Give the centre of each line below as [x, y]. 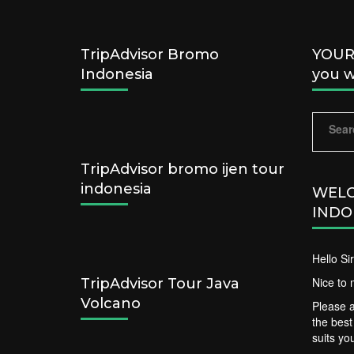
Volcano [111, 304]
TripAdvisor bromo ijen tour [183, 169]
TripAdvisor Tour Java [160, 284]
